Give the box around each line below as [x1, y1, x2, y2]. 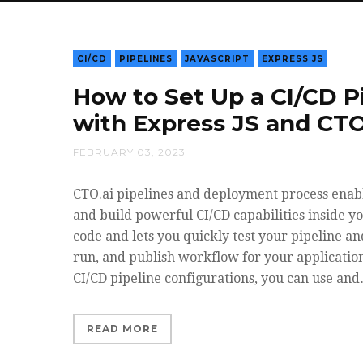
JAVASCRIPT [185, 53, 250, 64]
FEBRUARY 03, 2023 [73, 145, 186, 158]
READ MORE [87, 322, 158, 335]
